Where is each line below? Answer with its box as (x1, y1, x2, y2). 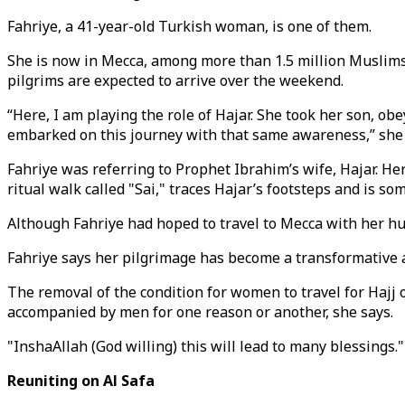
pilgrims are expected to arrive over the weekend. (7, 71, 344, 90)
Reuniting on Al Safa (7, 371, 155, 391)
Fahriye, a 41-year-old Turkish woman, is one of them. (7, 16, 372, 36)
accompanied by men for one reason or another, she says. (7, 302, 393, 322)
